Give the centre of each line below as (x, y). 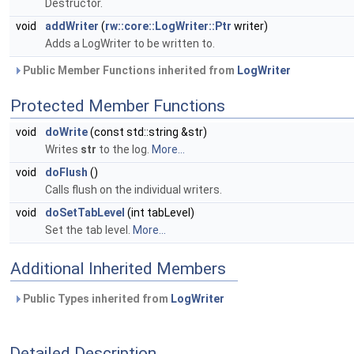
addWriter (72, 26)
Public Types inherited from (96, 299)
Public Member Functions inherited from (129, 70)
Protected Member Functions (118, 106)
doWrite (66, 132)
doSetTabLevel (85, 213)
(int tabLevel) (160, 213)
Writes (63, 149)
